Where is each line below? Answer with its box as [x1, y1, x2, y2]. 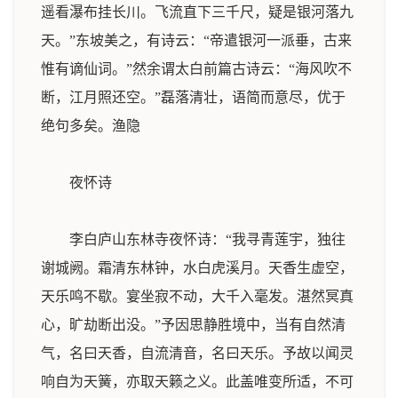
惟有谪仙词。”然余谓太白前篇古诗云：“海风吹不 [41, 61, 352, 76]
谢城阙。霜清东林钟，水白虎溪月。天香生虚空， [41, 260, 354, 275]
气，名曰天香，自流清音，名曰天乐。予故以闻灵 [41, 346, 354, 361]
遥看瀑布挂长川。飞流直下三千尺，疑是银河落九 [41, 4, 354, 20]
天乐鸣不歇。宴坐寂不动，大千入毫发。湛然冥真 [41, 289, 354, 304]
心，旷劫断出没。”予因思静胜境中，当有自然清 [41, 317, 346, 332]
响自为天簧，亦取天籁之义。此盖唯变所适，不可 [41, 374, 354, 389]
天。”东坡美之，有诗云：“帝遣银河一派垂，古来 [41, 33, 352, 48]
